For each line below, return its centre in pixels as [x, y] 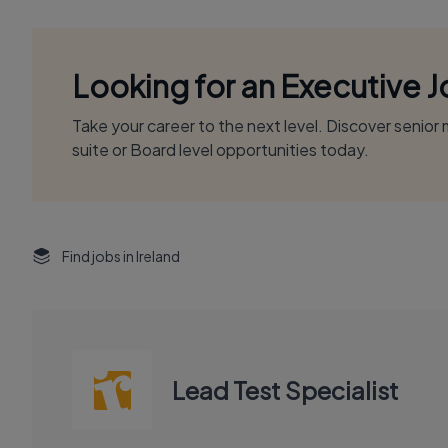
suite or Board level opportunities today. [220, 149]
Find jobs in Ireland [121, 256]
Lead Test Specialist [285, 390]
